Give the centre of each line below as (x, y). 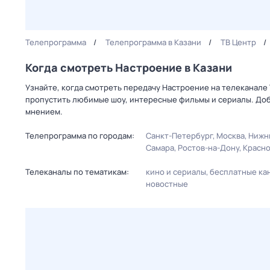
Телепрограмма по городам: (80, 136)
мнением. (44, 111)
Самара (160, 148)
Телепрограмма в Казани (153, 42)
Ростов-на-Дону (209, 148)
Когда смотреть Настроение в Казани (129, 67)
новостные (167, 184)
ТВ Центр (238, 42)
